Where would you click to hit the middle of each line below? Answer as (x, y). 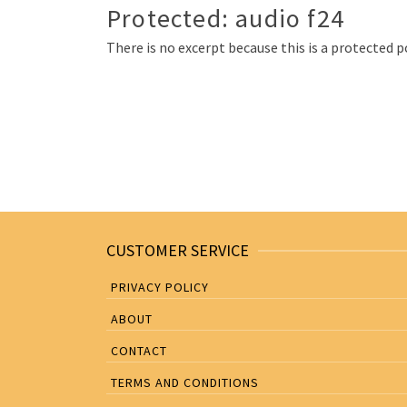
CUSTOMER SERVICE (178, 251)
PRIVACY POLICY (160, 288)
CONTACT (139, 351)
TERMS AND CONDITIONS (185, 383)
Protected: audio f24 (225, 18)
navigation (176, 179)
